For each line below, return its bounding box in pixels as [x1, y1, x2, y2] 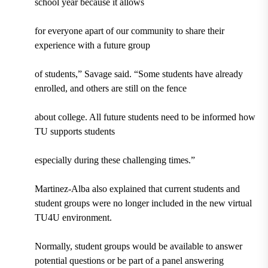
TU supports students [34, 126, 115, 137]
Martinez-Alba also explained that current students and [34, 184, 240, 194]
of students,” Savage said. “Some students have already [34, 69, 243, 80]
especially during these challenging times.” [34, 155, 195, 166]
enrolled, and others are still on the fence [34, 83, 187, 94]
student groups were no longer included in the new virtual [34, 198, 252, 209]
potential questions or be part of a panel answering [34, 255, 224, 266]
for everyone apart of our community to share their [34, 26, 224, 36]
